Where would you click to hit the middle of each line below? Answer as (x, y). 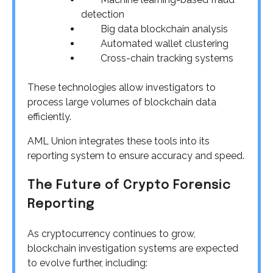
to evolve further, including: (87, 263)
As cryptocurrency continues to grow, (112, 233)
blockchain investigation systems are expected (133, 248)
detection (103, 15)
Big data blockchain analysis (154, 29)
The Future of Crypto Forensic (129, 186)
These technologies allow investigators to (122, 88)
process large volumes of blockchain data (122, 102)
